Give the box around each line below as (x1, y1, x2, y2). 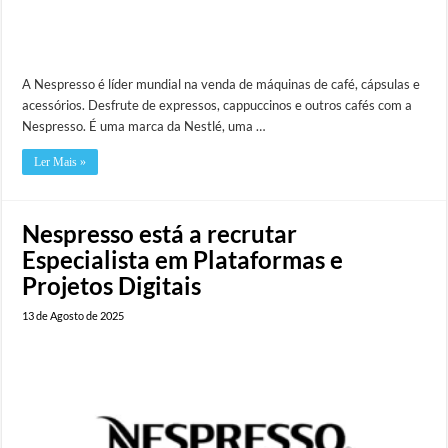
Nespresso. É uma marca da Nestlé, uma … (22, 117, 266, 134)
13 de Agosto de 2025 (22, 308, 125, 322)
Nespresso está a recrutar (22, 218, 298, 248)
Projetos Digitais (22, 270, 202, 300)
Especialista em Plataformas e (22, 244, 344, 274)
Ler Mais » (34, 154, 87, 169)
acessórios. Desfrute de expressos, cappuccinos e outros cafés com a (22, 96, 413, 113)
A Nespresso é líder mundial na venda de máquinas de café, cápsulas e (22, 75, 421, 92)
